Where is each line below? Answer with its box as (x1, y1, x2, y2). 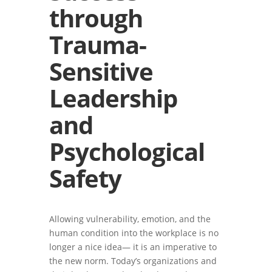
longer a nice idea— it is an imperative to (49, 241, 217, 253)
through (49, 1, 143, 35)
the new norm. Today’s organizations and (49, 255, 217, 267)
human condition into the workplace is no (49, 227, 219, 239)
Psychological (49, 135, 205, 168)
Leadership (49, 81, 177, 115)
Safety (49, 161, 121, 195)
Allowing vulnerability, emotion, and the (49, 213, 211, 225)
